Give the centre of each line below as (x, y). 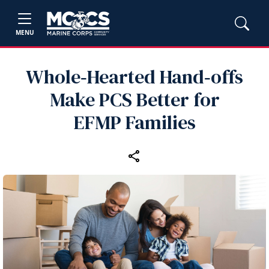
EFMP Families (134, 122)
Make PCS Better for (134, 100)
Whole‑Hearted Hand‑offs (134, 77)
